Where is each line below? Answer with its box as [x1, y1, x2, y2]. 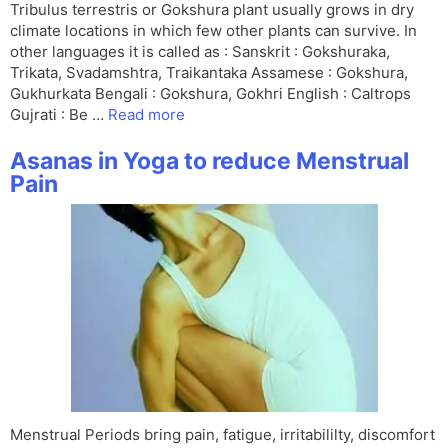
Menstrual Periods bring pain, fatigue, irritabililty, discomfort [10, 425, 435, 445]
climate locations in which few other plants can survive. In [10, 21, 417, 41]
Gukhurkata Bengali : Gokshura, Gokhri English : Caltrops [10, 84, 411, 104]
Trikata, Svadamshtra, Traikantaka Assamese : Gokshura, [10, 63, 408, 83]
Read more [108, 105, 185, 125]
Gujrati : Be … [10, 105, 108, 125]
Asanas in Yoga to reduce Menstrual [10, 147, 409, 176]
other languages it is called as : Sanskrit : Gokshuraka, [10, 42, 390, 62]
